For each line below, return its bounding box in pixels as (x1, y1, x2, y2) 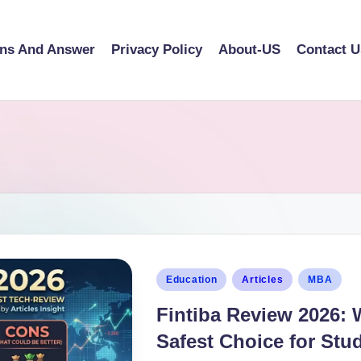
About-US (218, 42, 280, 58)
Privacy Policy (111, 42, 202, 58)
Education (166, 273, 218, 285)
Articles (242, 273, 284, 285)
